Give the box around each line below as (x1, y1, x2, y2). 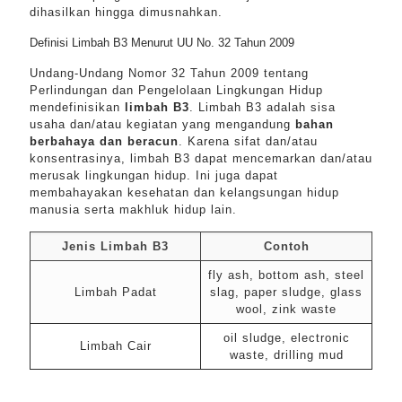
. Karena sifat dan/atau (179, 135, 318, 148)
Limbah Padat (74, 285, 157, 299)
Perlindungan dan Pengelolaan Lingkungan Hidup (30, 83, 323, 97)
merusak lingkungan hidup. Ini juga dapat (30, 169, 278, 182)
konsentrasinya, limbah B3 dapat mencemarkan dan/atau (30, 152, 372, 165)
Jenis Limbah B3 (62, 240, 169, 253)
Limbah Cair (79, 339, 152, 353)
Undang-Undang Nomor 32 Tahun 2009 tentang (30, 66, 309, 80)
